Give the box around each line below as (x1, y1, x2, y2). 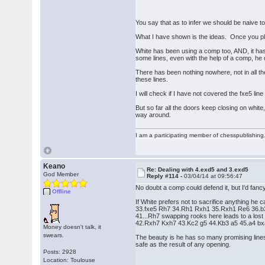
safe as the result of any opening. (135, 241, 231, 248)
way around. (135, 111, 172, 118)
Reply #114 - (147, 173, 185, 179)
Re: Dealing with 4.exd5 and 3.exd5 (147, 166, 249, 173)
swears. (43, 232, 64, 238)
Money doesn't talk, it (43, 224, 102, 230)
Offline (52, 188, 72, 195)
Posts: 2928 (43, 248, 77, 255)
